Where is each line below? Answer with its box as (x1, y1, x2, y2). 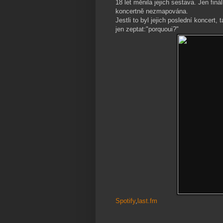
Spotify (115, 197, 135, 205)
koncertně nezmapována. (115, 7, 188, 15)
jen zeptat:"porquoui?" (115, 25, 179, 33)
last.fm (137, 197, 157, 205)
